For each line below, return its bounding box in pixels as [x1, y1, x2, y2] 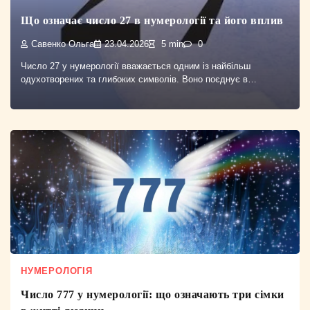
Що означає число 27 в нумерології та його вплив [21, 14, 284, 26]
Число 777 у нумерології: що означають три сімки [21, 289, 284, 301]
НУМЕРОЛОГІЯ [21, 266, 93, 276]
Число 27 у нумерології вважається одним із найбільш [21, 60, 250, 71]
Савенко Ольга [31, 39, 94, 49]
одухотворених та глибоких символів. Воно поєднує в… [21, 73, 257, 84]
